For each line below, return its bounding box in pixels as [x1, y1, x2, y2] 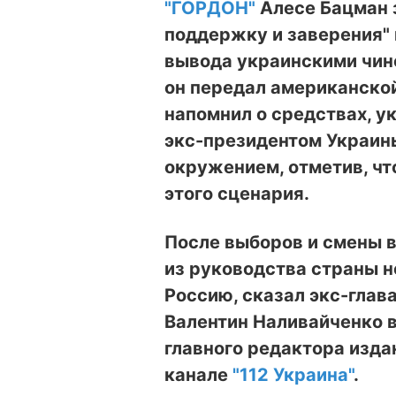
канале [164, 363, 232, 385]
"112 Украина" [232, 363, 354, 385]
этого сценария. [164, 182, 309, 204]
